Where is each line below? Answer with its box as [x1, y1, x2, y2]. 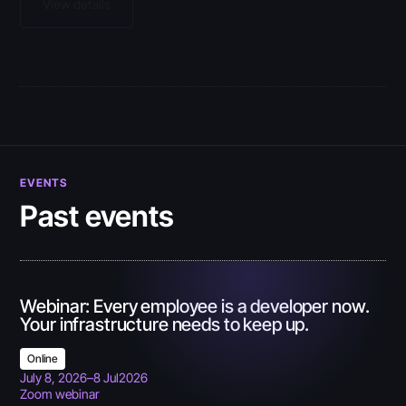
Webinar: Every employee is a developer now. [20, 295, 370, 318]
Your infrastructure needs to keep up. [20, 314, 310, 336]
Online [27, 351, 59, 365]
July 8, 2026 [20, 369, 88, 385]
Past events [20, 198, 175, 235]
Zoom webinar [20, 385, 101, 401]
